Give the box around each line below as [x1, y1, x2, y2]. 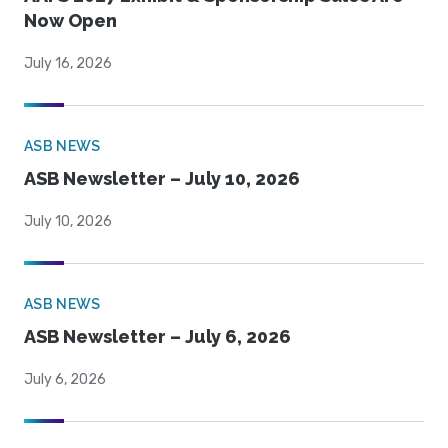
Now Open [24, 10, 117, 32]
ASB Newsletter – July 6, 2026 [24, 326, 291, 348]
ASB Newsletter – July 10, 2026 [24, 168, 300, 190]
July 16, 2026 [24, 55, 112, 73]
